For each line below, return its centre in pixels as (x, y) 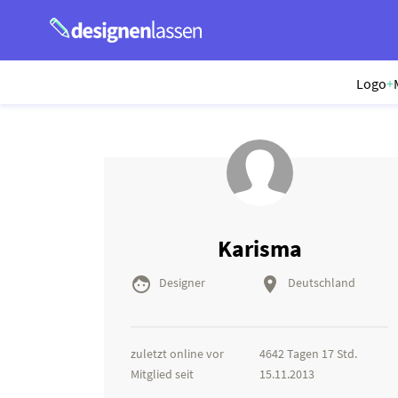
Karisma (259, 248)
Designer (181, 283)
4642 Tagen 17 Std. (308, 354)
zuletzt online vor (177, 354)
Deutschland (320, 283)
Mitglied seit (162, 374)
